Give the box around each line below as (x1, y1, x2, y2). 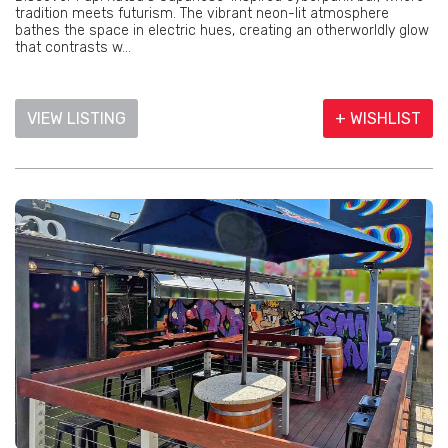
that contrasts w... (15, 39, 131, 57)
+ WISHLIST (335, 109, 421, 129)
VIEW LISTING (27, 109, 126, 129)
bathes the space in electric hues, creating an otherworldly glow (15, 22, 429, 40)
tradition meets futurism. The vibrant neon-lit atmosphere (15, 5, 389, 23)
